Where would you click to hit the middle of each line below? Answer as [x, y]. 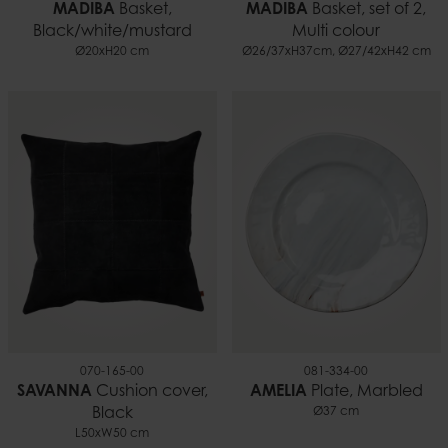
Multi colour [336, 32]
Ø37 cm [336, 411]
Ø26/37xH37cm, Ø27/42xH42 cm [336, 52]
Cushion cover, [149, 391]
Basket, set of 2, [367, 10]
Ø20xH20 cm [112, 52]
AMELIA [278, 391]
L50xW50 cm [112, 433]
